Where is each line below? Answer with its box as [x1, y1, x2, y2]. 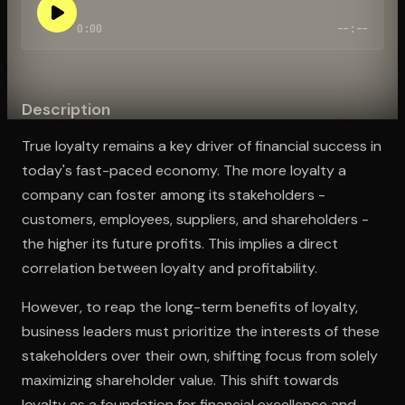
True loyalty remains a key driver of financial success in [22, 136, 381, 155]
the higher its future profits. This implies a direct [22, 233, 338, 253]
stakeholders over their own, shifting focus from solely [22, 345, 378, 365]
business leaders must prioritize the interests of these [22, 321, 380, 341]
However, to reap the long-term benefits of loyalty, [22, 297, 358, 316]
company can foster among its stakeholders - [22, 184, 325, 204]
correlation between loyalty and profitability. [22, 258, 317, 278]
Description [22, 98, 110, 120]
